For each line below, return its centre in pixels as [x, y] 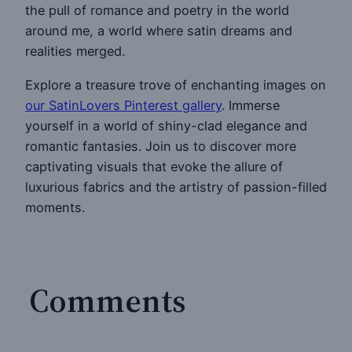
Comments [107, 300]
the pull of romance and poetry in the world [157, 11]
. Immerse [251, 105]
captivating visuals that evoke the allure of [154, 166]
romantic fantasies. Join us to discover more [161, 146]
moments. [55, 207]
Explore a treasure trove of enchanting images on [176, 84]
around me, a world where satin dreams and [159, 31]
